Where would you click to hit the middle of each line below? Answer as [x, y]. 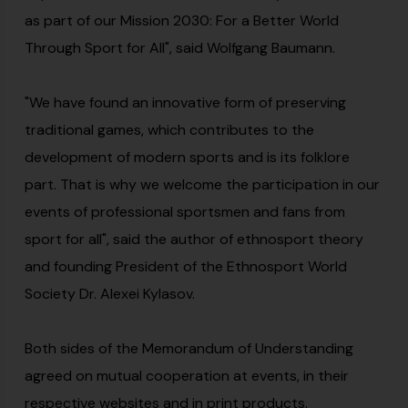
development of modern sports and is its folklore [187, 157]
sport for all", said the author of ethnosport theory [194, 239]
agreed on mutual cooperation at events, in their [187, 376]
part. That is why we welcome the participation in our [202, 184]
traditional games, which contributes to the [169, 130]
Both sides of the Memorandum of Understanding [189, 348]
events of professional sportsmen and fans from [185, 212]
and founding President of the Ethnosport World [186, 266]
